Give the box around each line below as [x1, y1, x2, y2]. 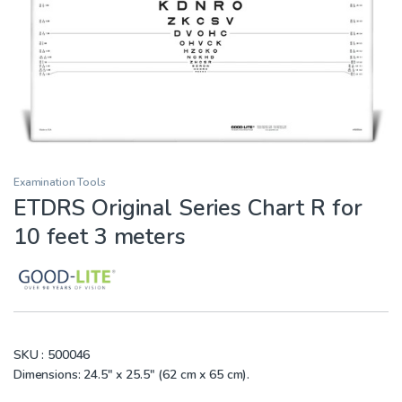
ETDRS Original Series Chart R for [13, 193, 363, 224]
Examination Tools [13, 174, 106, 189]
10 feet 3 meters [13, 222, 186, 253]
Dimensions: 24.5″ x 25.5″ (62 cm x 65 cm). [13, 366, 250, 384]
